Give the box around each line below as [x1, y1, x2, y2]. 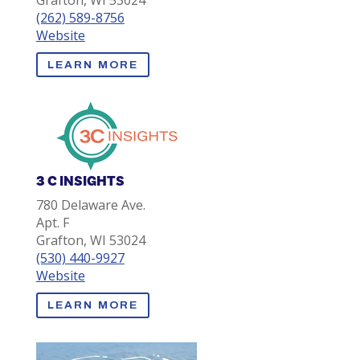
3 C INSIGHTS [35, 172, 125, 191]
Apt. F [35, 214, 69, 232]
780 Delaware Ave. [35, 196, 145, 215]
